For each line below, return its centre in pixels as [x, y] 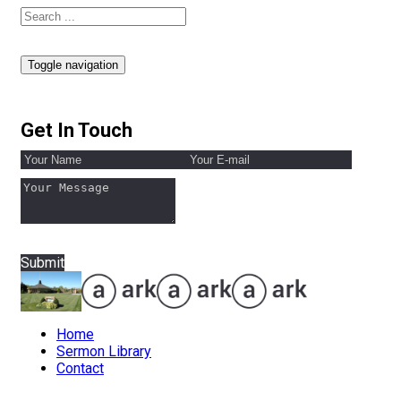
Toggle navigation [73, 64]
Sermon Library [104, 352]
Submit [43, 263]
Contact [80, 369]
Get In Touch [77, 131]
